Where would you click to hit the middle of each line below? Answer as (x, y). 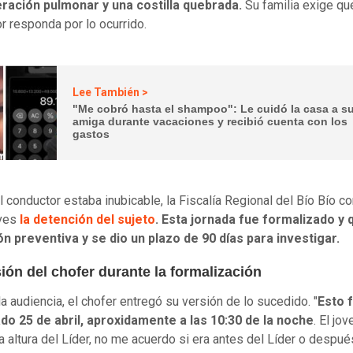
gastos (91, 134)
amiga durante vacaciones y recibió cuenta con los (210, 121)
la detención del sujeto (87, 219)
